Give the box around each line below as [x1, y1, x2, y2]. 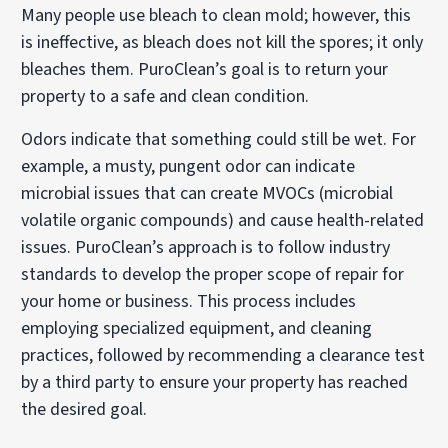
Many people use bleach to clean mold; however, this [21, 2, 412, 28]
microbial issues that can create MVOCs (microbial [21, 180, 394, 206]
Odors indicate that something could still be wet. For [21, 126, 417, 152]
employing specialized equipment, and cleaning [21, 315, 373, 341]
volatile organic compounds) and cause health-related [21, 207, 425, 233]
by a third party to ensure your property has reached [21, 369, 409, 395]
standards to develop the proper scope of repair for [21, 261, 405, 287]
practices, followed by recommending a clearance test [21, 342, 426, 368]
